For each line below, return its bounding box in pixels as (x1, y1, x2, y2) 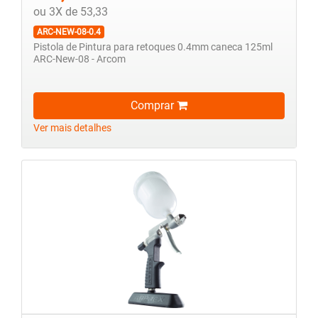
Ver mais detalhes (33, 122, 111, 135)
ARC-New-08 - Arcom (33, 53, 126, 65)
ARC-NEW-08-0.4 (36, 26, 101, 37)
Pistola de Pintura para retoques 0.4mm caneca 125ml (33, 40, 273, 53)
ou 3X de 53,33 (33, 4, 108, 18)
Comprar (131, 99, 177, 113)
